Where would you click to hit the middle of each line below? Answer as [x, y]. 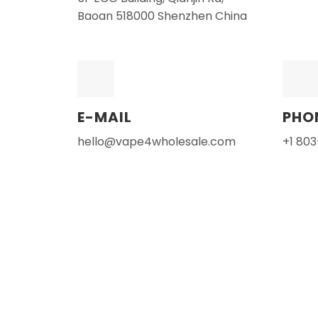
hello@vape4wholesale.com [157, 142]
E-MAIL [105, 117]
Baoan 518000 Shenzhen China [163, 16]
